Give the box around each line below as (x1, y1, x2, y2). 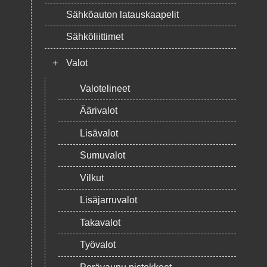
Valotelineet (79, 83, 130, 94)
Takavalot (79, 217, 120, 228)
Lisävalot (79, 128, 118, 138)
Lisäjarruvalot (79, 195, 137, 206)
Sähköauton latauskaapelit (66, 9, 179, 20)
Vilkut (79, 172, 104, 183)
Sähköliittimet (66, 32, 123, 42)
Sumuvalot (79, 150, 125, 161)
